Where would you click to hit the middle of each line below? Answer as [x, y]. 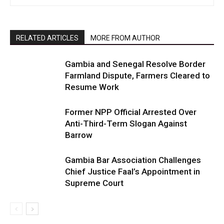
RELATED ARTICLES [47, 38]
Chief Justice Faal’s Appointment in [132, 171]
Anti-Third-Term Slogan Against [126, 123]
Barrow [79, 135]
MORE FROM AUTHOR [125, 38]
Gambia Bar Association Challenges [133, 160]
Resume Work [92, 87]
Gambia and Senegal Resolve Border [135, 64]
